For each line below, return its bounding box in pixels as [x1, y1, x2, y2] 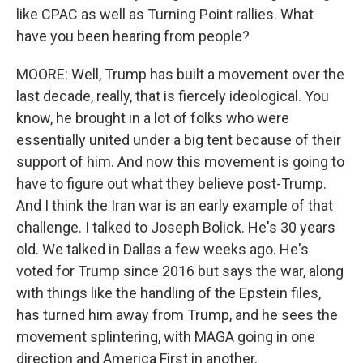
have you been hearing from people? [16, 28, 250, 45]
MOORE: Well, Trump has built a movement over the [16, 66, 344, 83]
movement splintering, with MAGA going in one [16, 328, 315, 345]
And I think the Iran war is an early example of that [16, 197, 333, 214]
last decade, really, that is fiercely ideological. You [16, 88, 329, 105]
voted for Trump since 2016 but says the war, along [16, 263, 344, 280]
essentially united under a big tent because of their [16, 131, 341, 148]
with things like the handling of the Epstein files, [16, 284, 321, 301]
